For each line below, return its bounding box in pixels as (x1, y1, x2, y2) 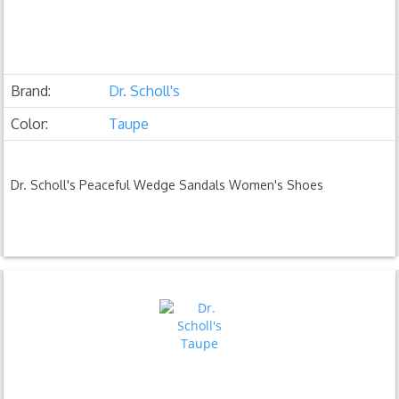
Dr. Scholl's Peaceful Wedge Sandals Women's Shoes (11, 176, 324, 192)
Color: (11, 114, 49, 133)
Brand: (11, 81, 52, 100)
